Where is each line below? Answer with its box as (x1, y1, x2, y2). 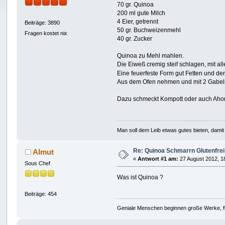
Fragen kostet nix (25, 30, 68, 37)
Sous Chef (25, 160, 51, 166)
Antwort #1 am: (138, 155, 179, 162)
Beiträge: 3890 (25, 19, 60, 26)
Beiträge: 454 (25, 191, 57, 197)
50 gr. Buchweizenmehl (117, 27, 181, 34)
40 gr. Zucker (117, 35, 153, 43)
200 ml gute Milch (117, 10, 166, 17)
